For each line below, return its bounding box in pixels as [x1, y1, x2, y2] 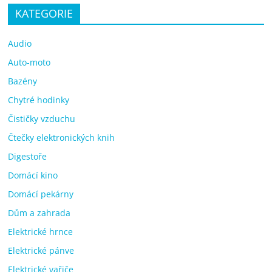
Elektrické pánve [8, 244, 75, 256]
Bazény [8, 75, 38, 87]
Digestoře [8, 150, 47, 162]
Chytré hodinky [8, 93, 70, 106]
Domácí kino [8, 169, 58, 181]
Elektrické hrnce [8, 225, 73, 237]
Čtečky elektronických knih [8, 131, 115, 143]
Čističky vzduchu [8, 112, 76, 124]
